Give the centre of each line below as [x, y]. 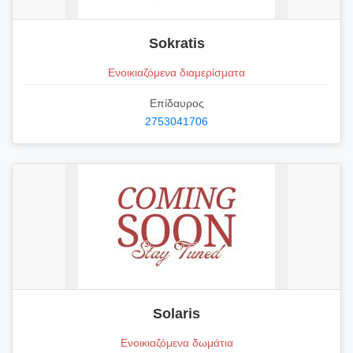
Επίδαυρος [176, 104]
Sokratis [176, 43]
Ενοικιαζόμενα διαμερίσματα [176, 72]
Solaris [176, 314]
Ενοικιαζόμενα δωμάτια [176, 343]
